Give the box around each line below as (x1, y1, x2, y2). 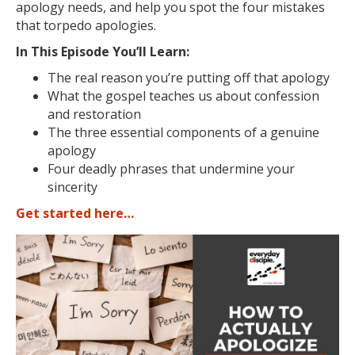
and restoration (48, 105, 141, 123)
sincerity (48, 178, 97, 196)
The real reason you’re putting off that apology (48, 69, 330, 86)
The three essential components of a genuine (48, 124, 319, 141)
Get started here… (16, 204, 134, 222)
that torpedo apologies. (16, 17, 156, 34)
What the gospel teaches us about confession (48, 87, 319, 105)
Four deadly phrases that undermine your (48, 160, 295, 177)
